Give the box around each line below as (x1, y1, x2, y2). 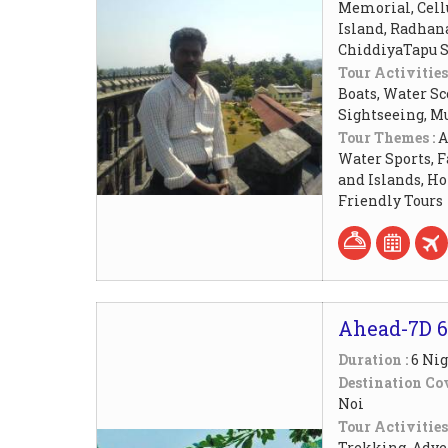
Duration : (338, 349, 411, 369)
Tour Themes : (338, 127, 438, 147)
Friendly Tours (338, 190, 443, 210)
